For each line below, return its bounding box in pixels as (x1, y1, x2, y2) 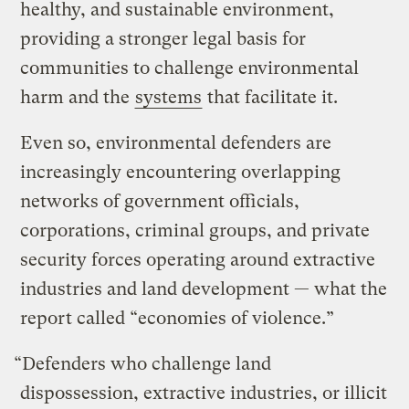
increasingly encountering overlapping (20, 161, 341, 183)
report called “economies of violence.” (20, 307, 344, 329)
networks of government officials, (20, 190, 300, 212)
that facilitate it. (203, 86, 339, 108)
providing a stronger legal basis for (20, 27, 307, 49)
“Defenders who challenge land (14, 352, 272, 374)
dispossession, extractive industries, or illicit (20, 382, 388, 404)
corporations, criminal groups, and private (20, 219, 371, 241)
